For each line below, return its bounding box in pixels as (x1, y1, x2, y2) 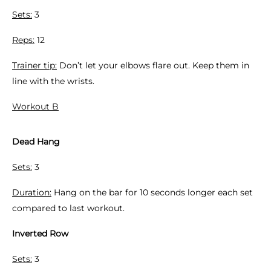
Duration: (12, 187, 51, 198)
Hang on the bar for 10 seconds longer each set (51, 187, 253, 198)
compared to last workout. (12, 203, 125, 214)
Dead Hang (12, 136, 60, 147)
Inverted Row (12, 228, 68, 239)
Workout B (12, 101, 59, 112)
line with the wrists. (12, 76, 94, 87)
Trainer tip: (12, 60, 57, 71)
